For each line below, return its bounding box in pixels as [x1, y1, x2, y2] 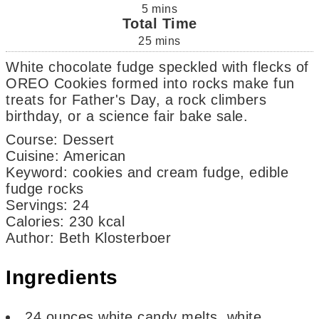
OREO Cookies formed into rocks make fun [6, 75, 295, 91]
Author [6, 229, 51, 246]
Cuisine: [6, 147, 60, 164]
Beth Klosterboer [59, 229, 172, 246]
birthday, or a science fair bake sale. [6, 108, 253, 124]
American [63, 147, 126, 164]
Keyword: [6, 164, 68, 180]
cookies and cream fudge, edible [72, 164, 289, 180]
